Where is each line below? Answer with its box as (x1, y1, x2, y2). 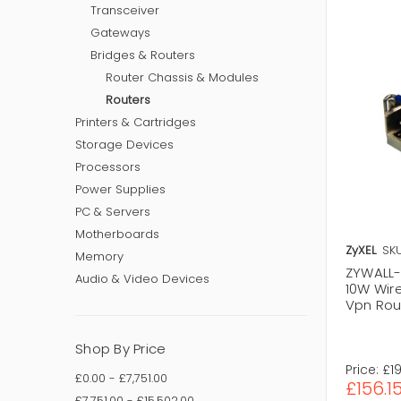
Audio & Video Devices (75, 269, 209, 287)
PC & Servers (75, 202, 150, 220)
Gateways (90, 23, 150, 41)
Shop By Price (75, 338, 166, 358)
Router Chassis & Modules (105, 68, 259, 86)
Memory (75, 247, 124, 265)
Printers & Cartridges (75, 113, 196, 131)
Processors (75, 158, 141, 175)
